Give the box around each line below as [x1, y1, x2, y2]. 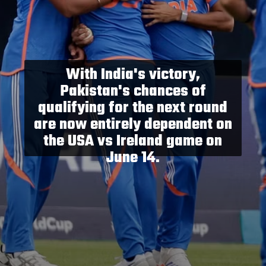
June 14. [106, 145, 160, 170]
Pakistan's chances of [59, 79, 206, 103]
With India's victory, [65, 62, 200, 87]
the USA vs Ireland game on [43, 129, 223, 153]
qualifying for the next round [38, 96, 228, 120]
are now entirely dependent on [33, 112, 232, 137]
